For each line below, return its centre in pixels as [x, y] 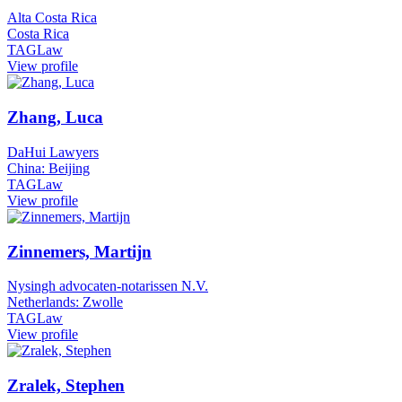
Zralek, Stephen [66, 385]
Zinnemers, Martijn [79, 251]
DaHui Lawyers [53, 152]
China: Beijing [48, 168]
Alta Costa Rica [52, 18]
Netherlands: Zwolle [65, 302]
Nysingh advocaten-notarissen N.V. [108, 286]
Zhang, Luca [55, 118]
